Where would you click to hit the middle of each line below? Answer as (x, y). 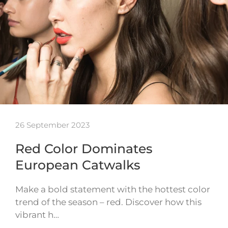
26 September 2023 (52, 125)
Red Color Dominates (84, 149)
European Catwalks (78, 165)
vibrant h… (37, 215)
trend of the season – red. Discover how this (108, 202)
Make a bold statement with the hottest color (113, 190)
